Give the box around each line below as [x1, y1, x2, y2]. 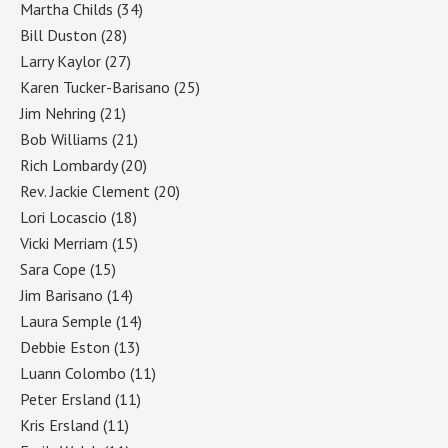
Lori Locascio [20, 206, 107, 227]
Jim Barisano [20, 284, 103, 305]
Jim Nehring [20, 102, 96, 123]
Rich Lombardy [20, 154, 117, 175]
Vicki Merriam [20, 232, 108, 253]
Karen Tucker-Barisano [20, 76, 170, 97]
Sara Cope [20, 258, 86, 279]
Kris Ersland [20, 414, 99, 435]
